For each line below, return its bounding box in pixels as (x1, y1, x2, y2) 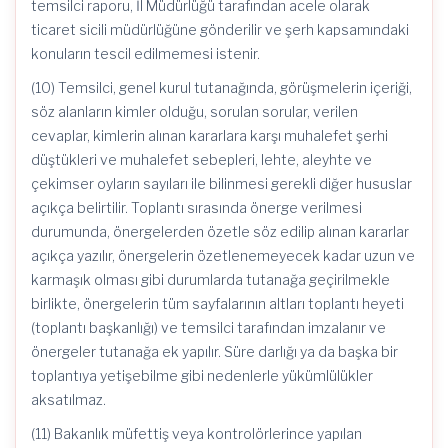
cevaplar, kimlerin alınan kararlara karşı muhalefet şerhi (31, 127, 388, 144)
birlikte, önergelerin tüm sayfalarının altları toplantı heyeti (31, 295, 404, 312)
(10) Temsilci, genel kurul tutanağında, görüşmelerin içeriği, (31, 79, 412, 96)
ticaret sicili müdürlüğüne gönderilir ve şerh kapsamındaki (31, 21, 409, 38)
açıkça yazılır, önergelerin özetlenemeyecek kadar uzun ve (31, 247, 415, 264)
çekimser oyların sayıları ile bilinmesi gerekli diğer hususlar (31, 175, 412, 192)
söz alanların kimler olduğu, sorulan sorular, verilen (31, 103, 358, 120)
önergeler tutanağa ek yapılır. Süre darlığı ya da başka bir (31, 343, 398, 360)
